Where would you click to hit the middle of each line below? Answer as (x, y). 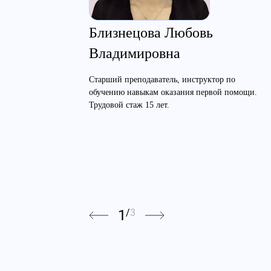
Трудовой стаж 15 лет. (129, 105)
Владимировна (135, 53)
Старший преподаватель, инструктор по (162, 80)
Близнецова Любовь (151, 33)
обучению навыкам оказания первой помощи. (173, 92)
